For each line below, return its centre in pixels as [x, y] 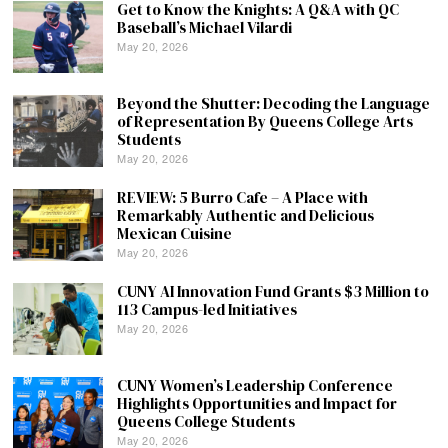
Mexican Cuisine [175, 234]
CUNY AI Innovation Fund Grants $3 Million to [273, 292]
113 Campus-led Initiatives [207, 310]
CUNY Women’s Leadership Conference [255, 386]
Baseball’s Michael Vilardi [205, 28]
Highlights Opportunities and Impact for [257, 404]
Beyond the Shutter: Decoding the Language [274, 104]
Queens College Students [206, 422]
